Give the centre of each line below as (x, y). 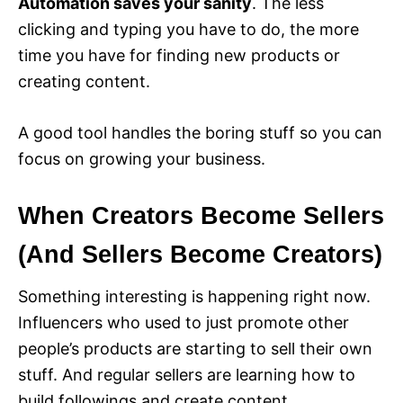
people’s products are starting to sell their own (195, 349)
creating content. (84, 82)
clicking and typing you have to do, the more (188, 30)
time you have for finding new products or (179, 56)
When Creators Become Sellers (201, 216)
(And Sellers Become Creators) (200, 255)
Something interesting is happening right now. (194, 297)
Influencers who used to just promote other (184, 323)
